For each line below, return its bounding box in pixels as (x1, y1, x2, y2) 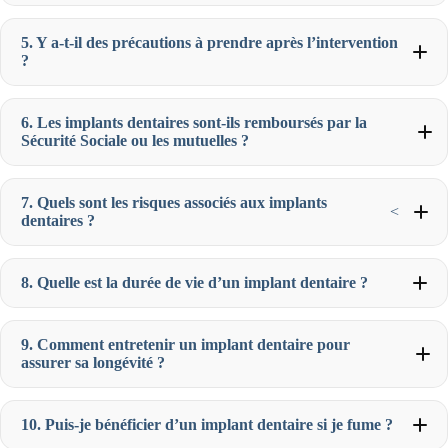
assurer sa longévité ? (21, 353, 165, 371)
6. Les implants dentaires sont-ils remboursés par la (21, 113, 367, 131)
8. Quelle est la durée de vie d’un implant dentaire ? (21, 273, 368, 291)
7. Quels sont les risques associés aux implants (21, 193, 327, 211)
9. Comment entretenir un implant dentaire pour (21, 335, 350, 353)
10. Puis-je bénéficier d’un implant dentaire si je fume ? (21, 415, 393, 433)
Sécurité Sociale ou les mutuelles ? (21, 131, 249, 149)
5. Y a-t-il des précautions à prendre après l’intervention (21, 33, 398, 51)
